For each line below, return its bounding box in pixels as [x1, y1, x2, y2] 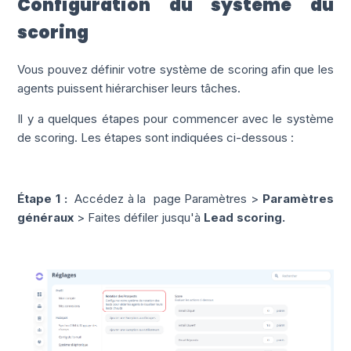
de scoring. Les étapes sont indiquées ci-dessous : [17, 129, 295, 145]
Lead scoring [204, 209, 283, 225]
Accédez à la [74, 190, 150, 206]
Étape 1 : [17, 190, 67, 206]
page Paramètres [149, 190, 248, 206]
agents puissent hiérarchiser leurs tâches [17, 80, 238, 96]
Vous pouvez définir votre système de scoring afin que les [17, 61, 334, 77]
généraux [17, 209, 74, 225]
